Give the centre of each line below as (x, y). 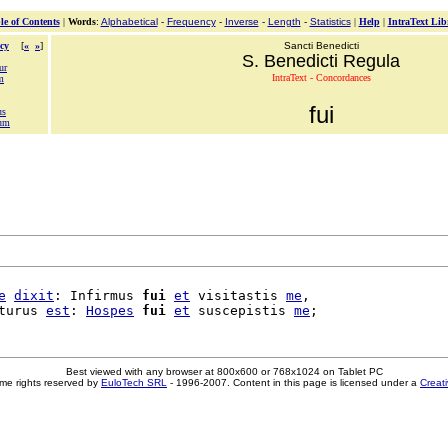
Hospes (110, 310)
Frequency (191, 21)
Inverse (241, 21)
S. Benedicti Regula (321, 61)
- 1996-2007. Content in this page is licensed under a (293, 382)
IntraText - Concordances (321, 77)
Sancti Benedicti (321, 45)
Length (284, 21)
